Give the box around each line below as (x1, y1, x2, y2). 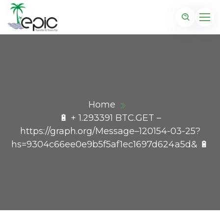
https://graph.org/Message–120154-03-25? (20, 126, 200, 137)
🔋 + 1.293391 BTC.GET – (59, 112, 161, 123)
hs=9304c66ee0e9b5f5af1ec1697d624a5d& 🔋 (11, 139, 209, 150)
